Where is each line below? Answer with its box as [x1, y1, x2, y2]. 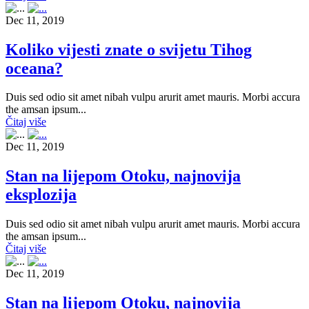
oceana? [6, 59, 63, 77]
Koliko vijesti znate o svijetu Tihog [6, 40, 252, 59]
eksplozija [6, 186, 77, 204]
